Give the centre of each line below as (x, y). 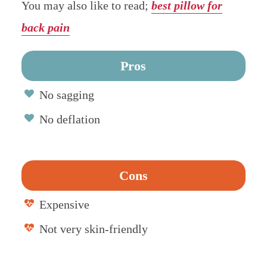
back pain (45, 27)
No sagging (66, 94)
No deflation (69, 119)
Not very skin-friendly (93, 229)
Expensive (64, 204)
